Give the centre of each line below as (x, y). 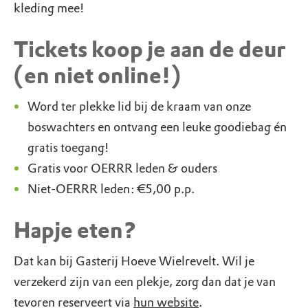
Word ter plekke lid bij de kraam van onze (139, 107)
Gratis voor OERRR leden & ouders (122, 168)
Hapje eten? (75, 231)
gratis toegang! (68, 148)
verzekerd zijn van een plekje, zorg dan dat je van (145, 282)
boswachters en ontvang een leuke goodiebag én (157, 127)
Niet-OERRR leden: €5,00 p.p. (111, 189)
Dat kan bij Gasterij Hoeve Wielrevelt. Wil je (134, 261)
